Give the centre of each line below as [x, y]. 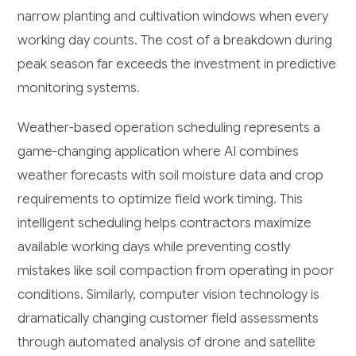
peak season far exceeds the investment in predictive [177, 64]
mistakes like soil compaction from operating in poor [176, 271]
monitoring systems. [79, 88]
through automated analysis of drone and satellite [167, 342]
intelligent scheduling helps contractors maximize [165, 223]
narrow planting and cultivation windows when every [173, 17]
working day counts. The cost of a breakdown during [175, 41]
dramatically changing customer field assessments [168, 319]
